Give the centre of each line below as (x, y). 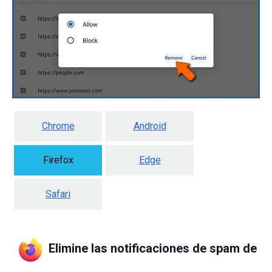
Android (150, 126)
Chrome (58, 126)
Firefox (58, 160)
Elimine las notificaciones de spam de (153, 249)
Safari (58, 194)
